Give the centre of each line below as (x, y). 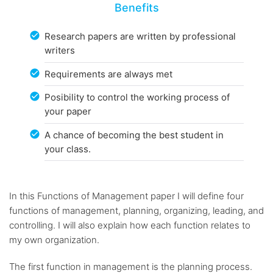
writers (60, 51)
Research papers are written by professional (140, 37)
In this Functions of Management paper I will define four (126, 196)
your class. (68, 149)
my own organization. (54, 240)
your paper (68, 112)
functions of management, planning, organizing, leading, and (136, 211)
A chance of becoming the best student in (134, 135)
